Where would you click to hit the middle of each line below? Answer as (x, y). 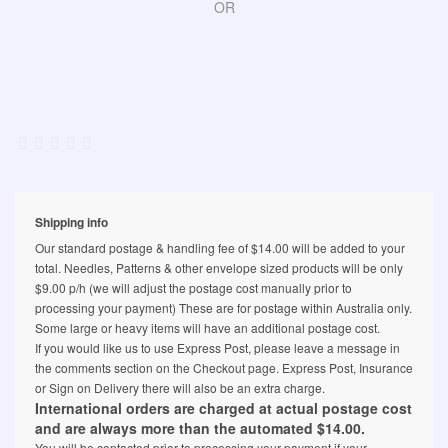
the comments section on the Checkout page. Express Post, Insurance (224, 368)
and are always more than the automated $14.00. (200, 428)
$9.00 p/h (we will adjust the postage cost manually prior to (193, 288)
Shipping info (71, 222)
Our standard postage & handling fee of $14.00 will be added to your (220, 248)
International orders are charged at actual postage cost (223, 408)
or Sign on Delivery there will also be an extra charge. (180, 388)
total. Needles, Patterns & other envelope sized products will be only (219, 268)
